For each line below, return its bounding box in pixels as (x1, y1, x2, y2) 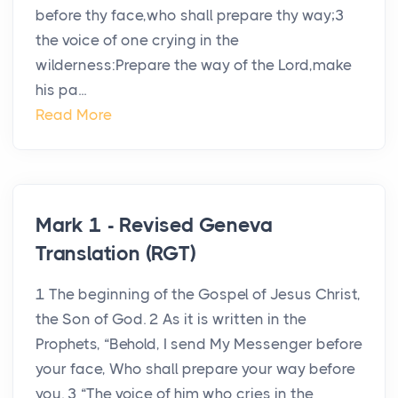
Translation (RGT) (36, 242, 196, 267)
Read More (36, 106, 112, 124)
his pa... (36, 81, 86, 99)
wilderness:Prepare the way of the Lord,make (36, 56, 352, 75)
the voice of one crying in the (36, 31, 239, 50)
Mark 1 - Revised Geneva (36, 213, 273, 238)
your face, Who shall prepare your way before (36, 360, 355, 378)
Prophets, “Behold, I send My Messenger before (36, 335, 362, 354)
